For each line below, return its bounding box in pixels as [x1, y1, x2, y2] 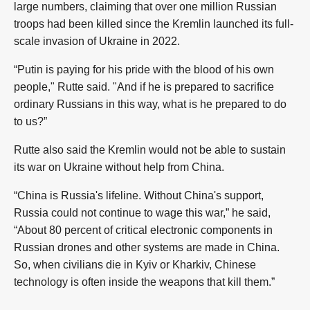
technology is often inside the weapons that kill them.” [14, 276, 275, 288]
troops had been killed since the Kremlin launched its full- [14, 18, 293, 30]
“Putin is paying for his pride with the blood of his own [14, 64, 274, 75]
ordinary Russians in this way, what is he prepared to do [14, 98, 286, 110]
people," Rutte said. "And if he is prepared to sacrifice [14, 81, 274, 93]
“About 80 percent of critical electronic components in [14, 224, 273, 236]
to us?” [14, 116, 47, 127]
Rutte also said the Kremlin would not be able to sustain [14, 144, 286, 156]
